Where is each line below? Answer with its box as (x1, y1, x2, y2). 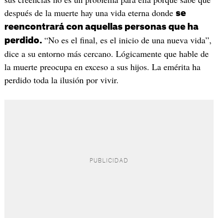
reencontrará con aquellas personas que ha (4, 22, 199, 31)
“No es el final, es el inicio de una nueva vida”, (44, 34, 212, 46)
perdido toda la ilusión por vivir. (4, 73, 119, 86)
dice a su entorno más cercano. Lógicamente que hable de (4, 47, 209, 59)
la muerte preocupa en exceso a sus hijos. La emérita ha (4, 60, 200, 73)
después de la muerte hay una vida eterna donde (4, 6, 176, 18)
